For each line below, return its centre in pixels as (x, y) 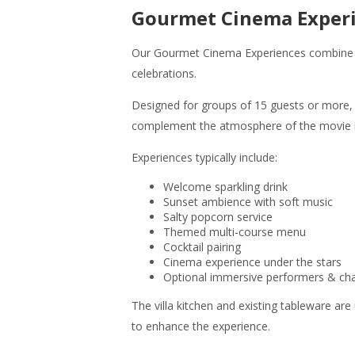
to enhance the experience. (201, 326)
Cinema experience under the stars (252, 262)
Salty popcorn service (218, 217)
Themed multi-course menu (235, 232)
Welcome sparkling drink (225, 187)
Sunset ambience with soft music (248, 202)
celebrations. (164, 73)
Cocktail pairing (202, 247)
